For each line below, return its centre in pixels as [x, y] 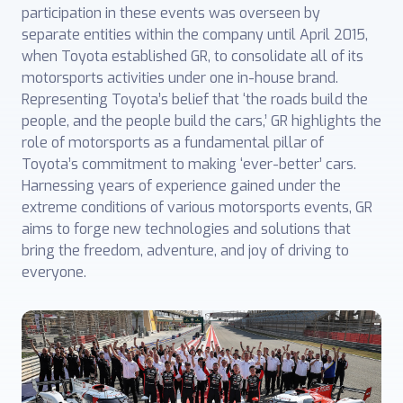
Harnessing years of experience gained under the [181, 185]
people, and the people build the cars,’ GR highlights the [201, 121]
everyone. [54, 272]
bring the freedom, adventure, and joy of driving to [185, 250]
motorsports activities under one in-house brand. [180, 77]
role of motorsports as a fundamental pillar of [173, 142]
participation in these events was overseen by [171, 13]
